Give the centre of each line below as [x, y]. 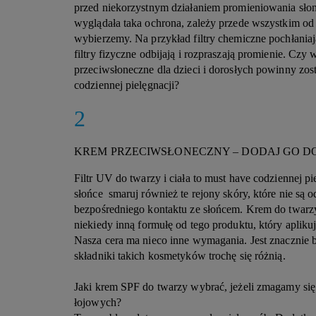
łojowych [95, 302]
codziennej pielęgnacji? [127, 85]
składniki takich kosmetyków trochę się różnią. [181, 256]
